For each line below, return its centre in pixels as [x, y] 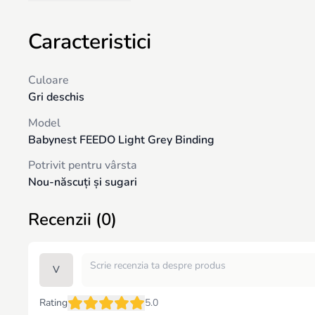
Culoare [49, 80]
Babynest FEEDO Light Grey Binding [121, 140]
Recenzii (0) [72, 219]
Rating [53, 303]
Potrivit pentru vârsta [83, 166]
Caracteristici [90, 42]
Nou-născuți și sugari [83, 182]
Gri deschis [56, 97]
